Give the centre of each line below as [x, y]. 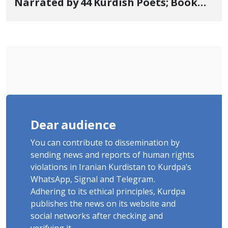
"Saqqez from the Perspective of [97, 19]
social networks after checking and [97, 217]
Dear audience [73, 126]
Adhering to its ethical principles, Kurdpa [108, 192]
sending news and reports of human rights [112, 155]
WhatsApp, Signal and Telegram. [93, 180]
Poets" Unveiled [55, 34]
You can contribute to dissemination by [105, 143]
